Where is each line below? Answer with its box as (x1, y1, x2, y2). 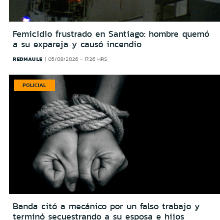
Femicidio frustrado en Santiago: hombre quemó (13, 27, 209, 41)
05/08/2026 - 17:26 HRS (48, 55, 108, 63)
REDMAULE (13, 55, 43, 63)
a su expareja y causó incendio (13, 38, 141, 51)
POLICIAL (23, 81, 46, 89)
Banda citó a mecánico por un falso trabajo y (13, 199, 200, 213)
